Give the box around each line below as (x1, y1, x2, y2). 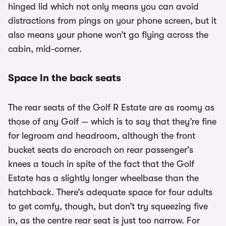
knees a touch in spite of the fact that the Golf (8, 159, 194, 169)
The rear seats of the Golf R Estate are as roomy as (8, 102, 214, 113)
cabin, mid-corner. (8, 44, 82, 54)
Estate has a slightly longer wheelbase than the (8, 173, 199, 184)
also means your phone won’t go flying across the (8, 30, 208, 40)
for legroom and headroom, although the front (8, 131, 195, 141)
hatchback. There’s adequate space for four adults (8, 187, 212, 198)
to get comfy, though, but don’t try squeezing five (8, 201, 208, 212)
